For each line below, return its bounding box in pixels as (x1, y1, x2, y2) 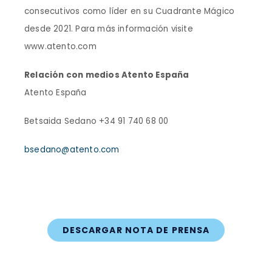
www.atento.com (24, 41, 97, 52)
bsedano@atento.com (24, 144, 120, 155)
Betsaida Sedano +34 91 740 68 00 (24, 115, 169, 127)
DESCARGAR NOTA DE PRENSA (62, 224, 210, 236)
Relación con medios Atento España (24, 69, 189, 81)
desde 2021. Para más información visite (24, 23, 193, 35)
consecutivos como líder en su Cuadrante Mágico (24, 5, 235, 17)
